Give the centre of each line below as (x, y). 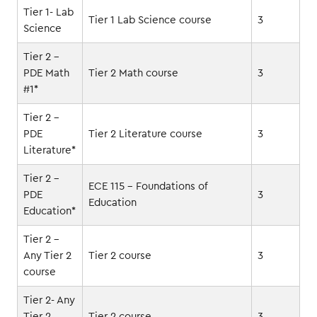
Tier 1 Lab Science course (150, 20)
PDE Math (46, 73)
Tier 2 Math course (133, 73)
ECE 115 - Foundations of (148, 186)
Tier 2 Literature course (145, 134)
